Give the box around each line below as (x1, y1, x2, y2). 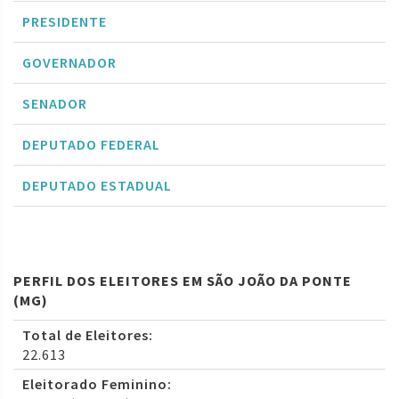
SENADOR (22, 94, 87, 113)
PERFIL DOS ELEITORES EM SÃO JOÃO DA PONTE (13, 272, 352, 290)
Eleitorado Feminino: (22, 375, 172, 394)
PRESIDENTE (22, 12, 107, 31)
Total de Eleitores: (22, 326, 153, 345)
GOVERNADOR (22, 53, 117, 72)
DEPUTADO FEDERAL (22, 135, 160, 154)
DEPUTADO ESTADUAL (22, 176, 172, 195)
